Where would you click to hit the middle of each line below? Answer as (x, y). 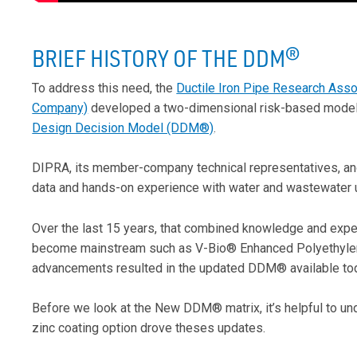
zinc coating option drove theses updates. (149, 328)
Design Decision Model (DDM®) (123, 127)
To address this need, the (104, 88)
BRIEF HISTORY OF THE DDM (159, 57)
